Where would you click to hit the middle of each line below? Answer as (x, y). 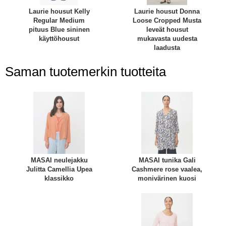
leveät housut (167, 30)
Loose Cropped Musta (167, 21)
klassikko (59, 178)
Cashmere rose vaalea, (167, 169)
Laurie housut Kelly (59, 12)
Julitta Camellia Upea (59, 169)
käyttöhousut (59, 39)
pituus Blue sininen (59, 30)
